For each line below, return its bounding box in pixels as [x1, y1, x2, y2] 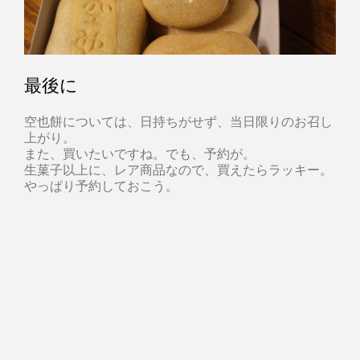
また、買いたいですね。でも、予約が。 [24, 145, 256, 161]
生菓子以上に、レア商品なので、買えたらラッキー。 [24, 161, 333, 177]
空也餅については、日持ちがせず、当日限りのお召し [24, 112, 333, 129]
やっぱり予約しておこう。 [24, 177, 178, 193]
